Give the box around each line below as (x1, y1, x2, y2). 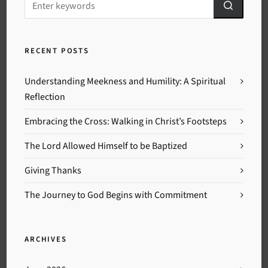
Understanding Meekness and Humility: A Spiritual (25, 75, 226, 87)
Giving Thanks (25, 164, 82, 176)
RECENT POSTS (25, 45, 89, 56)
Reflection (25, 90, 66, 103)
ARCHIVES (25, 234, 67, 244)
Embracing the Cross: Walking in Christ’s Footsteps (25, 115, 227, 127)
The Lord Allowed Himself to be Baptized (25, 139, 188, 152)
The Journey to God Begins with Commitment (25, 188, 208, 201)
